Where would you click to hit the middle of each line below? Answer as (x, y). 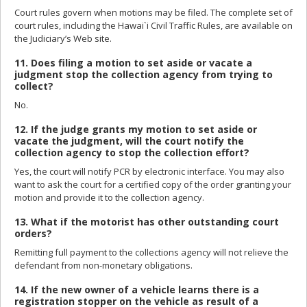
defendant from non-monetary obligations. (103, 265)
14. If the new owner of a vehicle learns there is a (137, 289)
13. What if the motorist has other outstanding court (147, 221)
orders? (33, 233)
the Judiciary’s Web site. (63, 39)
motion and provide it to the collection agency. (109, 198)
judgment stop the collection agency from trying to (144, 75)
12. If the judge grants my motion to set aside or (136, 130)
